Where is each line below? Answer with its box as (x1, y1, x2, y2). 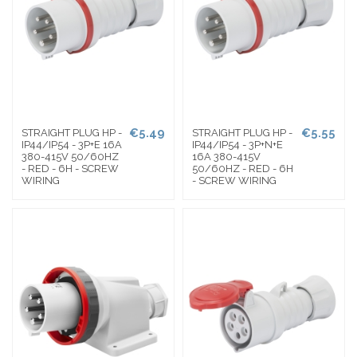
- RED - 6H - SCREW (22, 163, 120, 175)
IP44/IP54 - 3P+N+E (191, 139, 283, 151)
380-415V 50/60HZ (22, 151, 120, 163)
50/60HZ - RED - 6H (191, 163, 293, 175)
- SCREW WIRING (191, 175, 277, 187)
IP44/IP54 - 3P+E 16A (22, 139, 123, 151)
